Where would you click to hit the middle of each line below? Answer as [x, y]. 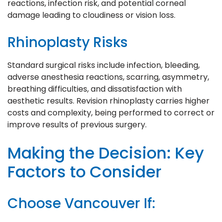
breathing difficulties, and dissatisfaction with [95, 89]
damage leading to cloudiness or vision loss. [91, 15]
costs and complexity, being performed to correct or [111, 112]
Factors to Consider [84, 171]
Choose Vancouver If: [81, 203]
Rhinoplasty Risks [68, 42]
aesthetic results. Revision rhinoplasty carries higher [109, 101]
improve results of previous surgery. [77, 124]
